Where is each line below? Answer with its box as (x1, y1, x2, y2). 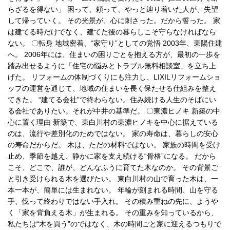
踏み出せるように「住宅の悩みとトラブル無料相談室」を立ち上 (8, 61, 216, 70)
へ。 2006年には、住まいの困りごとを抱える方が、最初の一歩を (8, 50, 220, 59)
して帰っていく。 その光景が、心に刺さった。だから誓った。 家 (8, 16, 220, 25)
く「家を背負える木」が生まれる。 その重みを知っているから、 (8, 208, 218, 217)
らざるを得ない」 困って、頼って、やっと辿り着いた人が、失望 (8, 5, 218, 13)
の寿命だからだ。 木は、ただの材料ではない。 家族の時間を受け (8, 140, 220, 149)
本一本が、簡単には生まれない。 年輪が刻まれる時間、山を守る (8, 185, 218, 194)
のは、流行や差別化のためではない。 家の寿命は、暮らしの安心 (8, 129, 218, 138)
